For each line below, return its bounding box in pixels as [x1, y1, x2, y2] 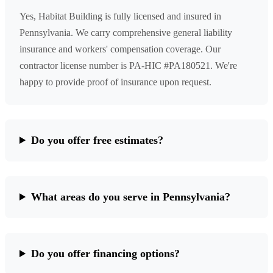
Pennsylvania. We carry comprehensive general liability [19, 27, 232, 38]
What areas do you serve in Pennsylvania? [31, 191, 231, 204]
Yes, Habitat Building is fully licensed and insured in [19, 11, 221, 22]
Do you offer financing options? [31, 247, 180, 260]
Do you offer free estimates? [31, 134, 164, 147]
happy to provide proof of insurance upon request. [19, 77, 211, 88]
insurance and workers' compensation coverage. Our [19, 44, 221, 55]
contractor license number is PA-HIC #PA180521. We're [19, 60, 237, 71]
